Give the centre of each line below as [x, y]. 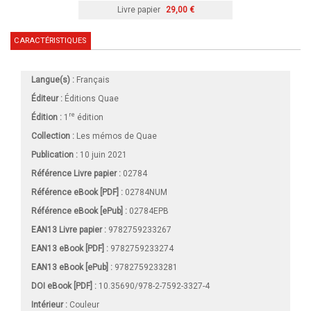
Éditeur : [47, 98]
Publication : [54, 154]
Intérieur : [49, 304]
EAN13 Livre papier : [69, 229]
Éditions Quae [92, 98]
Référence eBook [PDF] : [77, 192]
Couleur [83, 304]
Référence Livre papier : [76, 173]
